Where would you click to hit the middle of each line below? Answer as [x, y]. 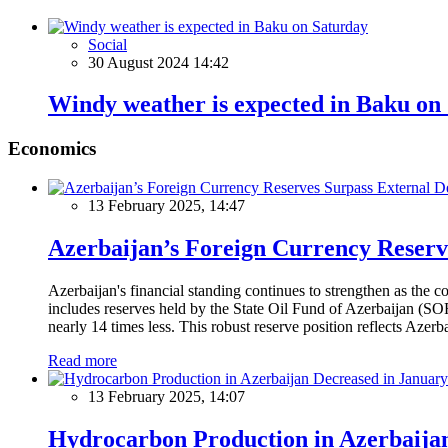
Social [107, 44]
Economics [52, 149]
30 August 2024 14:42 [158, 62]
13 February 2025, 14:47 [166, 206]
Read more [82, 360]
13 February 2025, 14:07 [166, 396]
